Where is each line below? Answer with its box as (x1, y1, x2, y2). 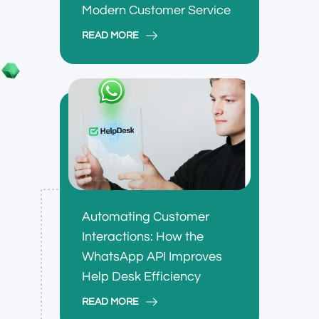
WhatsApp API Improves (82, 249, 222, 263)
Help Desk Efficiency (82, 269, 201, 283)
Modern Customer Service (82, 3, 231, 17)
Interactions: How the (82, 229, 204, 244)
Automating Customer (82, 209, 209, 224)
